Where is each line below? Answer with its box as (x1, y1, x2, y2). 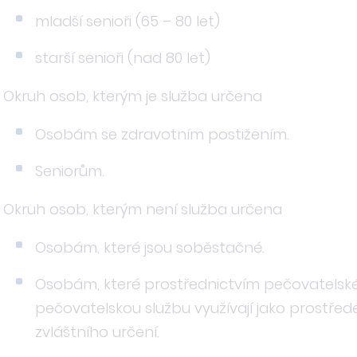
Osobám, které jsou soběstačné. (35, 237, 265, 257)
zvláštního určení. (35, 322, 159, 342)
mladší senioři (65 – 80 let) (35, 11, 220, 31)
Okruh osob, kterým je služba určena (3, 86, 262, 106)
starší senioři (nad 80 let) (35, 48, 210, 68)
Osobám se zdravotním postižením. (35, 124, 289, 144)
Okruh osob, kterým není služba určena (3, 199, 282, 219)
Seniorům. (35, 161, 104, 181)
